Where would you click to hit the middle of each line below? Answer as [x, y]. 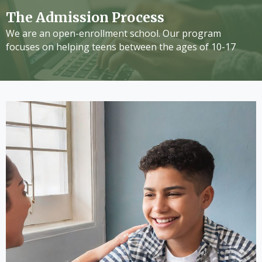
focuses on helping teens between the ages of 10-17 [121, 47]
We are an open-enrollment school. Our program [113, 34]
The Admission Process [85, 18]
